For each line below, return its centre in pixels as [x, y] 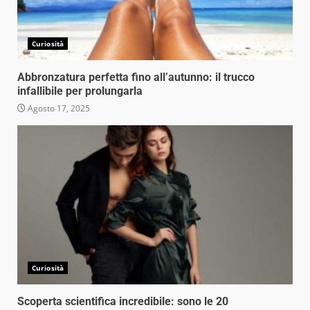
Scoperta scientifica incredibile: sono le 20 [123, 301]
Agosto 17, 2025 [58, 108]
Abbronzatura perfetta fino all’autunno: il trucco [136, 77]
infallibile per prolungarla [80, 91]
